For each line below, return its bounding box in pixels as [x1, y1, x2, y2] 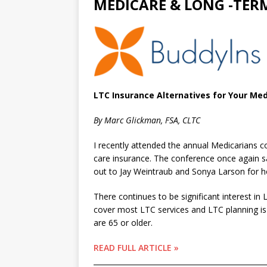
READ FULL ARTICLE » [94, 242, 179, 254]
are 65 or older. [94, 217, 153, 229]
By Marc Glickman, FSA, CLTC [94, 114, 200, 126]
